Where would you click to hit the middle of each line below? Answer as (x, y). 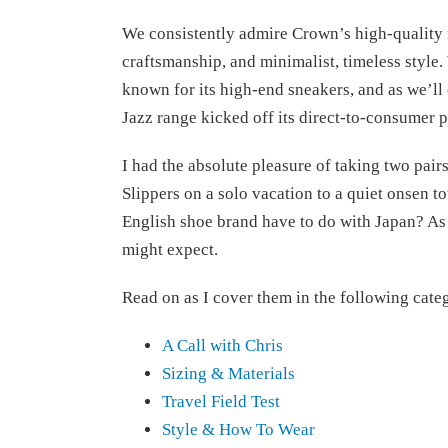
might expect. (170, 249)
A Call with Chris (222, 345)
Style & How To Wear (238, 429)
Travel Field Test (221, 401)
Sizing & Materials (228, 373)
